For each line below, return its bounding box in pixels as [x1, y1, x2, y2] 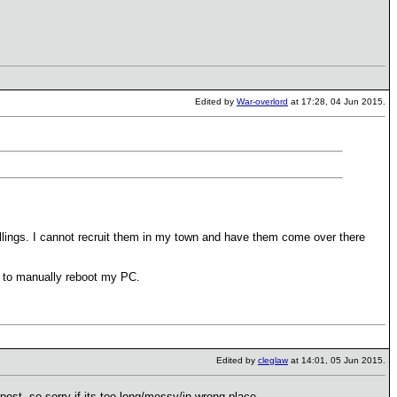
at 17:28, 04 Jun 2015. [288, 97, 385, 106]
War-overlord [237, 97, 288, 106]
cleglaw [258, 355, 288, 365]
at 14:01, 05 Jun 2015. [288, 355, 385, 365]
